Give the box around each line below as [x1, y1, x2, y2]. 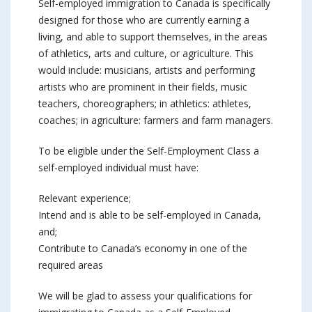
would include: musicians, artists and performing [38, 63, 255, 77]
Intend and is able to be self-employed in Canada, [38, 208, 261, 221]
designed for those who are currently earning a [38, 13, 249, 26]
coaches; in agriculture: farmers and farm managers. [38, 114, 273, 127]
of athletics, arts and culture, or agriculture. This [38, 47, 253, 60]
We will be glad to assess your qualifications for [38, 289, 252, 302]
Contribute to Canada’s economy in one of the [38, 242, 247, 255]
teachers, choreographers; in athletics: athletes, [38, 97, 251, 110]
